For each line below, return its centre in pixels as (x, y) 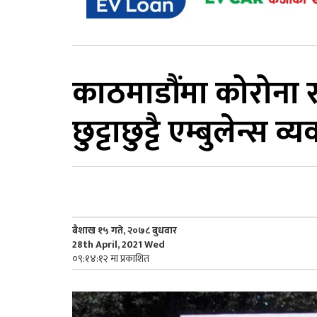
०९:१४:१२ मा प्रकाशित (111, 258)
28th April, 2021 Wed (119, 244)
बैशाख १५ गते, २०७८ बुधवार (125, 230)
